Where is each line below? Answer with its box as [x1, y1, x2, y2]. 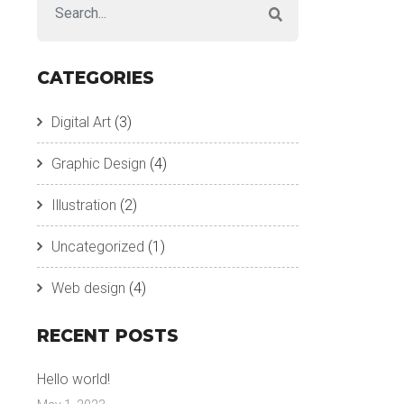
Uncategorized [51, 237, 144, 255]
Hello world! [37, 370, 110, 388]
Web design [51, 279, 125, 297]
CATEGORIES [37, 67, 154, 88]
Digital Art [51, 113, 111, 131]
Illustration [51, 196, 116, 214]
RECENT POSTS [37, 325, 179, 346]
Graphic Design [51, 154, 146, 172]
